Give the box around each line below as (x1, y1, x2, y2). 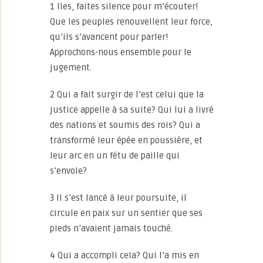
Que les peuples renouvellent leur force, (50, 16, 213, 27)
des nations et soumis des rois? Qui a (50, 120, 200, 130)
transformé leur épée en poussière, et (50, 135, 203, 146)
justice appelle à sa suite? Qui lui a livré (50, 104, 214, 115)
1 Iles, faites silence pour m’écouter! (50, 1, 198, 12)
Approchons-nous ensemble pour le (50, 47, 191, 58)
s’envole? (50, 166, 87, 176)
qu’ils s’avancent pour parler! (50, 32, 168, 42)
